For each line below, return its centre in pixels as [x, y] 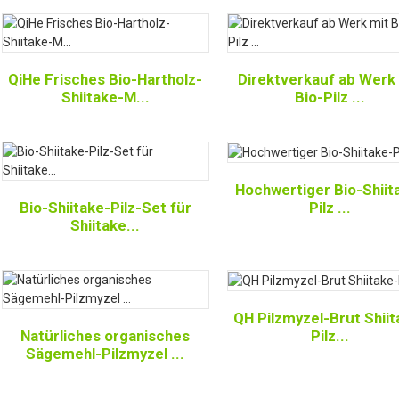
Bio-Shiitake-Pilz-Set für [105, 208]
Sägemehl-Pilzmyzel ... [106, 354]
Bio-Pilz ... [330, 97]
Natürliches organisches [106, 336]
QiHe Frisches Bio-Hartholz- [106, 79]
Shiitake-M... [105, 97]
